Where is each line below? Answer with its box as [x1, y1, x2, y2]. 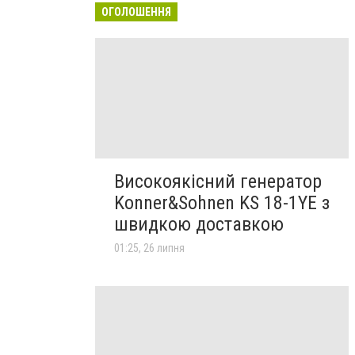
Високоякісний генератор [114, 170, 322, 193]
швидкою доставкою [114, 213, 284, 236]
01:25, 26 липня [114, 242, 185, 255]
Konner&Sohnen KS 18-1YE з [114, 192, 330, 215]
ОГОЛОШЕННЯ [101, 6, 171, 18]
